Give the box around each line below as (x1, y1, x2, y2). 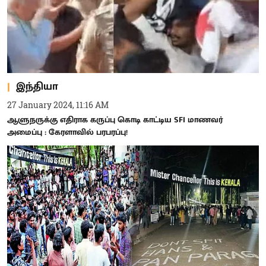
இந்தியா (16, 77, 58, 96)
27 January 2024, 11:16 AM (7, 99, 109, 110)
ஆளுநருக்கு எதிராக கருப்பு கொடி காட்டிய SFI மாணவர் (7, 113, 223, 126)
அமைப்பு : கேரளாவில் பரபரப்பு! (7, 125, 128, 139)
